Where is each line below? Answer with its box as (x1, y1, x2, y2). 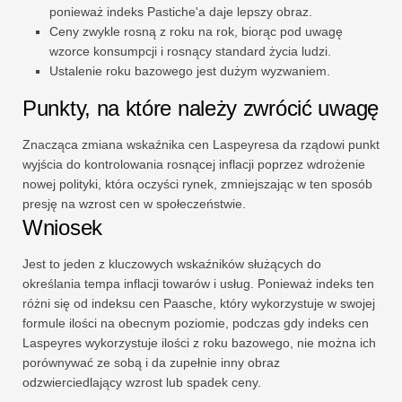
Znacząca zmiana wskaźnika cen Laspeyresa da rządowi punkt (22, 137, 380, 153)
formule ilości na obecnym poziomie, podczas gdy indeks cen (22, 316, 369, 331)
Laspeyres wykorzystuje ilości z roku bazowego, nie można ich (22, 336, 376, 351)
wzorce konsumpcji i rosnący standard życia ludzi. (49, 44, 331, 59)
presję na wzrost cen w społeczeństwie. (22, 197, 246, 212)
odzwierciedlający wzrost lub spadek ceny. (22, 375, 261, 390)
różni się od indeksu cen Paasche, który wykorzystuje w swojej (22, 296, 375, 311)
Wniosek (22, 215, 102, 240)
